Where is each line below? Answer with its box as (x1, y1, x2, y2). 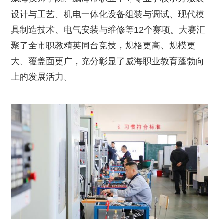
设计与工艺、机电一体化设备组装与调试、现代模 (11, 9, 205, 19)
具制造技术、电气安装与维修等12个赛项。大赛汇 (11, 24, 206, 35)
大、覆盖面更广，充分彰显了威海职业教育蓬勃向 (11, 56, 205, 66)
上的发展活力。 (11, 71, 73, 82)
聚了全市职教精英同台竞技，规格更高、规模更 (11, 40, 196, 50)
